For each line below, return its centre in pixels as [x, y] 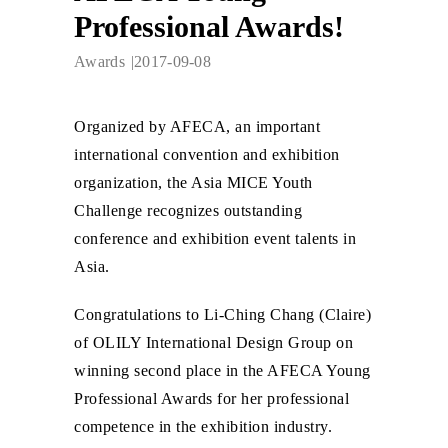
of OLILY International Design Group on [213, 342]
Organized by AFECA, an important [197, 126]
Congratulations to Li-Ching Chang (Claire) [222, 314]
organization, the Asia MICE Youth [193, 182]
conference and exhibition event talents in [215, 238]
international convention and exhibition [207, 154]
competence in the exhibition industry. [203, 426]
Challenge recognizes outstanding [188, 210]
